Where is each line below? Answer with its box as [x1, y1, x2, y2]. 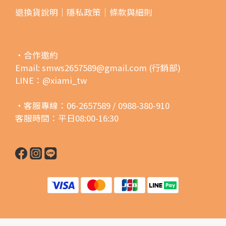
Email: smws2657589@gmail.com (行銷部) [15, 61, 181, 74]
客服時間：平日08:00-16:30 [15, 111, 119, 124]
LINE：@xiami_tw [15, 74, 87, 86]
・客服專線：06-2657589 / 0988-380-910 [15, 99, 169, 111]
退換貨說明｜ [15, 6, 67, 18]
